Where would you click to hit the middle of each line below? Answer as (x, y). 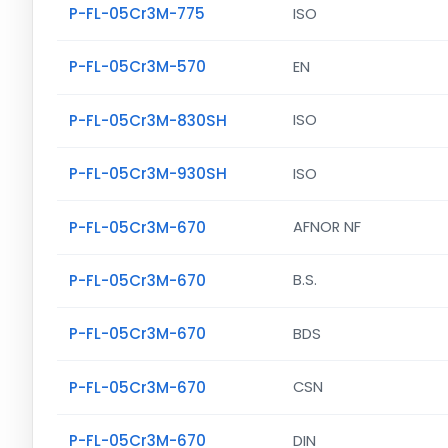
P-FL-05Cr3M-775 (137, 13)
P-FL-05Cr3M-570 (137, 67)
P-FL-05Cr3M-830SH (148, 120)
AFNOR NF (326, 227)
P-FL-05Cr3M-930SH (148, 174)
